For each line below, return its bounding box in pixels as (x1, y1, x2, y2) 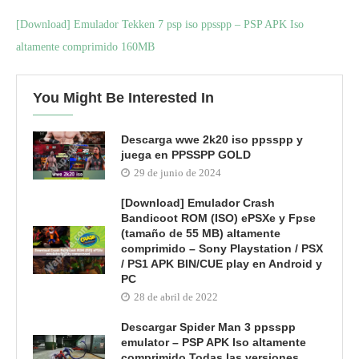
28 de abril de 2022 (134, 291, 218, 304)
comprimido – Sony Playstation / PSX (121, 242, 323, 256)
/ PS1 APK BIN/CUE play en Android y (121, 257, 322, 271)
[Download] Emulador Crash (121, 196, 275, 210)
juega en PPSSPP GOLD (121, 147, 251, 161)
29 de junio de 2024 (134, 166, 221, 179)
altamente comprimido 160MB (16, 41, 155, 54)
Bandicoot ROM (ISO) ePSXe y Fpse (121, 212, 316, 225)
